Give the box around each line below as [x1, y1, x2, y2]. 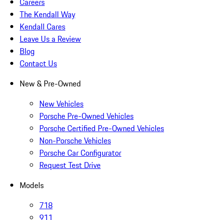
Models [20, 179, 44, 192]
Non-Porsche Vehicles [39, 135, 111, 147]
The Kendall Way [20, 8, 75, 21]
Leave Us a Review [20, 33, 81, 45]
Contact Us [20, 57, 57, 70]
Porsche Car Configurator [39, 147, 121, 159]
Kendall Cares [20, 21, 65, 33]
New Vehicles [39, 98, 83, 110]
